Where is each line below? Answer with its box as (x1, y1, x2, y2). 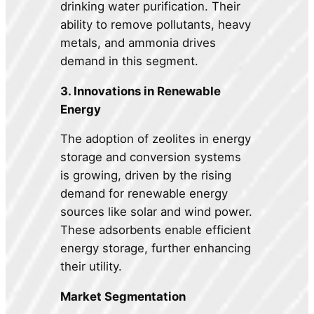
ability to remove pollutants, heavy (60, 17, 252, 32)
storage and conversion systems (60, 150, 242, 165)
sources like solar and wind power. (60, 205, 253, 219)
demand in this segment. (60, 53, 199, 68)
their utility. (60, 259, 123, 274)
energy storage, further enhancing (60, 241, 252, 256)
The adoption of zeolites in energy (60, 132, 252, 146)
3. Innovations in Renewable (60, 83, 221, 98)
